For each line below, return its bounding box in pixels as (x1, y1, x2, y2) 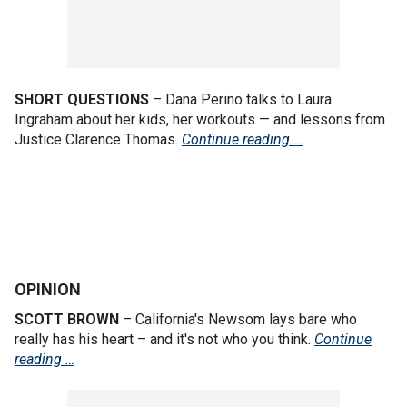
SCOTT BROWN (15, 310, 119, 328)
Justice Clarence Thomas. (15, 130, 182, 148)
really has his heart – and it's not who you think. (15, 330, 314, 348)
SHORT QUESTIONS (15, 90, 149, 108)
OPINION (15, 279, 81, 299)
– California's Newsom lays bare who (119, 310, 357, 328)
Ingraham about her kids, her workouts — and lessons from (15, 110, 385, 128)
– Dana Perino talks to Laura (149, 90, 332, 108)
